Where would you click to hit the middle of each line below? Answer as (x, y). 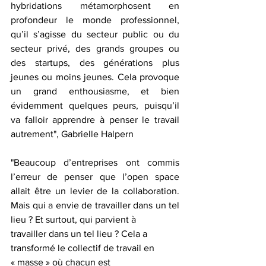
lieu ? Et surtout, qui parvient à (73, 220)
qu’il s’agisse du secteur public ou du (95, 34)
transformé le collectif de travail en (84, 248)
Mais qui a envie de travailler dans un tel (95, 205)
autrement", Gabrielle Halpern (72, 134)
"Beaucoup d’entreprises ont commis (95, 163)
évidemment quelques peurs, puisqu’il (95, 106)
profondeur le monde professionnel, (95, 20)
